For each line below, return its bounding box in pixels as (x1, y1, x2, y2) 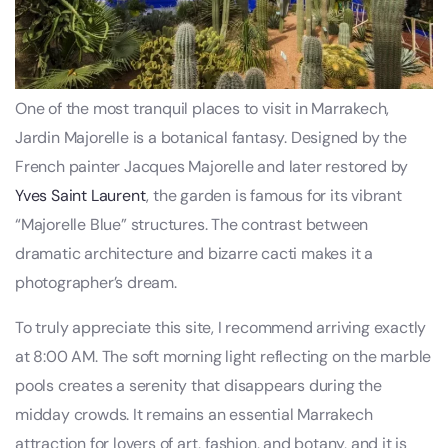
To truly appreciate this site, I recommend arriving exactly (15, 317, 427, 339)
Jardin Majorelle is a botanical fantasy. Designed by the (15, 127, 407, 149)
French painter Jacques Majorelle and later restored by (15, 156, 409, 178)
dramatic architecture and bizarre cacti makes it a (15, 243, 373, 265)
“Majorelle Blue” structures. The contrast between (15, 214, 369, 236)
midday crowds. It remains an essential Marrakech (15, 404, 373, 426)
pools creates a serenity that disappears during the (15, 375, 382, 397)
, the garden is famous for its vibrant (146, 185, 402, 207)
